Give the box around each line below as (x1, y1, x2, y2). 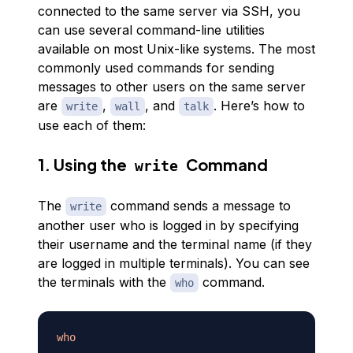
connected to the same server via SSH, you (38, 3, 300, 19)
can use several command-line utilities (38, 22, 265, 38)
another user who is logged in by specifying (38, 217, 299, 233)
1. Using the (38, 154, 130, 174)
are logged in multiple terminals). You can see (38, 255, 310, 271)
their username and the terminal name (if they (38, 236, 312, 252)
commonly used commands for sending (38, 60, 274, 76)
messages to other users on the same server (38, 79, 306, 95)
